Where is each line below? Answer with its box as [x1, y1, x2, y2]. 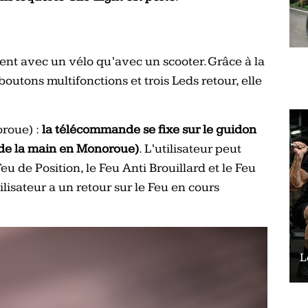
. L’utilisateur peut [139, 140, 241, 157]
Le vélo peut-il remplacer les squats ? [64, 250, 267, 265]
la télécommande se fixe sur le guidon [42, 121, 256, 137]
